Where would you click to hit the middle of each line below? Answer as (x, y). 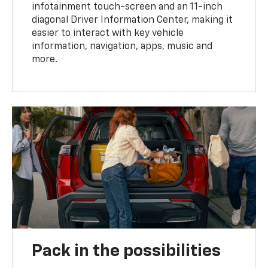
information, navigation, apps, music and (122, 47)
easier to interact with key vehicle (108, 34)
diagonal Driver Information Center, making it (133, 21)
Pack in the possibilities (127, 252)
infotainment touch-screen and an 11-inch (127, 7)
